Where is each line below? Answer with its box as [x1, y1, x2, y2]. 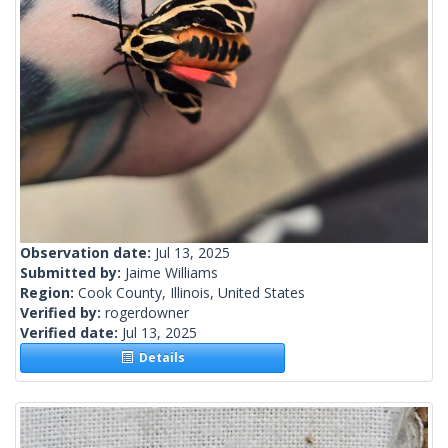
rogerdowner [105, 303, 189, 323]
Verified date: [20, 323, 122, 343]
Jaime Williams [125, 263, 218, 283]
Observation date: [20, 243, 155, 263]
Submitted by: [20, 263, 125, 283]
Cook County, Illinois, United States [78, 283, 305, 303]
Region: [20, 283, 78, 303]
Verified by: [20, 303, 105, 323]
